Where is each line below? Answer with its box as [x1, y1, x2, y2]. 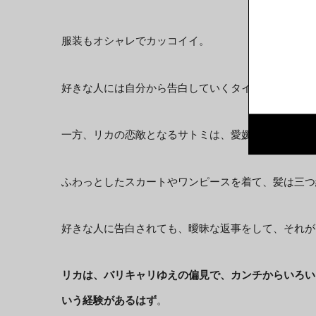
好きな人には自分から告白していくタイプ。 [61, 81, 273, 94]
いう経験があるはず [61, 294, 157, 307]
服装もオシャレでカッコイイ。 [61, 35, 209, 47]
